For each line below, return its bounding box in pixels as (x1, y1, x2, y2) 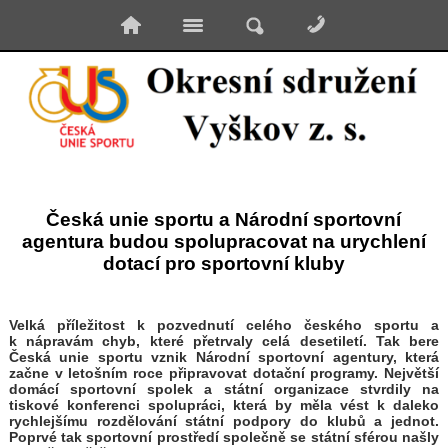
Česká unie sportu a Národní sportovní (46, 209, 402, 231)
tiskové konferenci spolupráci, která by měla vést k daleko (8, 397, 440, 414)
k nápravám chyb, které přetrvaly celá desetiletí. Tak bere (8, 333, 440, 350)
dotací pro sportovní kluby (102, 253, 345, 275)
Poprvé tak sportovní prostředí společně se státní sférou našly (8, 429, 440, 446)
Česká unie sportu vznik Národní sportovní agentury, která (8, 349, 440, 366)
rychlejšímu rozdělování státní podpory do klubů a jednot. (8, 413, 440, 430)
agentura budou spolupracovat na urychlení (21, 231, 426, 253)
